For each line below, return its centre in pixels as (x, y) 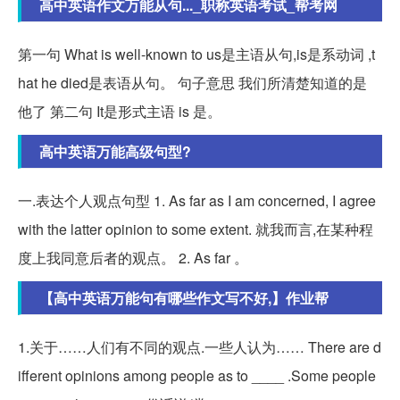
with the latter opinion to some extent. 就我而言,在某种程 (196, 229)
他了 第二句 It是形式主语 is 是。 (120, 111)
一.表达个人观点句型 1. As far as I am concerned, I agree (197, 200)
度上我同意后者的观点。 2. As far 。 (133, 257)
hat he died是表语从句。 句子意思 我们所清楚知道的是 (192, 82)
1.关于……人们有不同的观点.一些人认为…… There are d (200, 346)
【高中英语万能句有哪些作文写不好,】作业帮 (184, 297)
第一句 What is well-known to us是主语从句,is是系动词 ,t (196, 54)
